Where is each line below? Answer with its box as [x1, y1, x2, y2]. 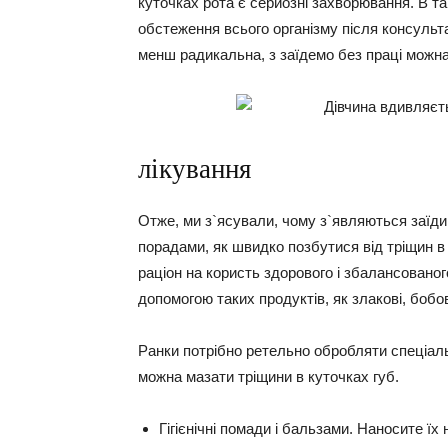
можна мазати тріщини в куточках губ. [138, 368, 399, 385]
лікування [138, 154, 251, 184]
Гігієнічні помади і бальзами [159, 420, 349, 437]
